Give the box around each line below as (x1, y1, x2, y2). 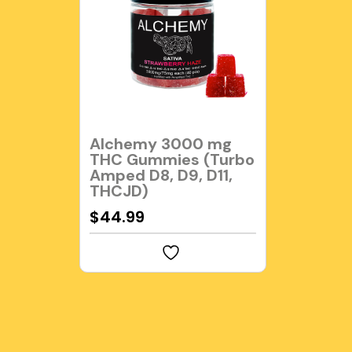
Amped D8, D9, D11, (89, 165, 233, 186)
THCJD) (89, 181, 148, 202)
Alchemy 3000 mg (89, 134, 232, 155)
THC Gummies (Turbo (89, 149, 255, 170)
